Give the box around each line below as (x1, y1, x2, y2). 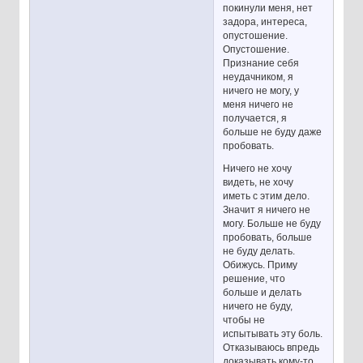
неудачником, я (223, 70, 294, 83)
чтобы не (223, 314, 266, 327)
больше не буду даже (223, 126, 322, 138)
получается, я (223, 112, 288, 124)
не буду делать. (223, 246, 296, 258)
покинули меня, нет (223, 2, 314, 14)
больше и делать (223, 287, 302, 299)
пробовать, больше (223, 232, 313, 244)
